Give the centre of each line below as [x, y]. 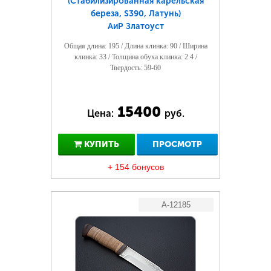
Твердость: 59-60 [135, 68]
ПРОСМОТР [177, 144]
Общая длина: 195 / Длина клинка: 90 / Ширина [135, 46]
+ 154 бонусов [135, 167]
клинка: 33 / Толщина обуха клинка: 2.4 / [135, 57]
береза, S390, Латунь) [135, 14]
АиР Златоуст [135, 26]
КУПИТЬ [100, 144]
